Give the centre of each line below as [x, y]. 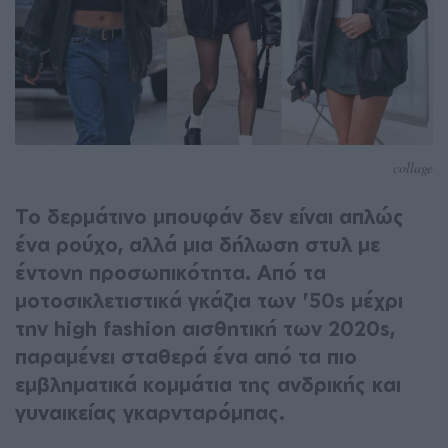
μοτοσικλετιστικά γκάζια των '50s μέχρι [209, 300]
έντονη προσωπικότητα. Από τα [170, 272]
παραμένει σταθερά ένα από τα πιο [186, 356]
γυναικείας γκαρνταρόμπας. [150, 412]
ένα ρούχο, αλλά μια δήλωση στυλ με [197, 244]
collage [413, 167]
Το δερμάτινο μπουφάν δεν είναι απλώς [209, 216]
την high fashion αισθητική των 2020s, [205, 328]
